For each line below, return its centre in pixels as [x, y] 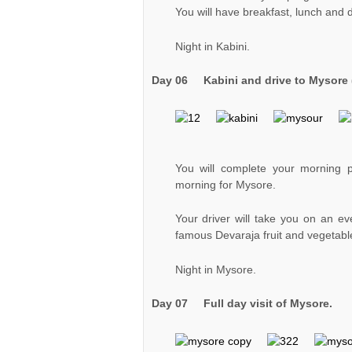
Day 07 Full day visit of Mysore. [242, 304]
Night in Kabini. [212, 46]
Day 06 [177, 81]
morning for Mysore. [225, 184]
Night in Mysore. [215, 269]
